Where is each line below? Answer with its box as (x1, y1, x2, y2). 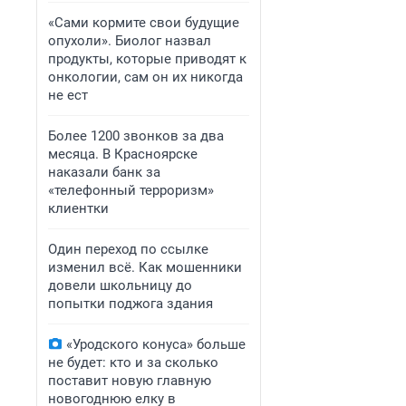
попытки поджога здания (48, 295, 213, 312)
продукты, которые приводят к (48, 51, 246, 67)
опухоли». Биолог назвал (48, 33, 211, 49)
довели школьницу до (48, 277, 192, 294)
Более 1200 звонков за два (48, 128, 224, 144)
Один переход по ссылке (48, 241, 208, 257)
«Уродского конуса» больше (66, 336, 246, 353)
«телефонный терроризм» (48, 182, 214, 198)
